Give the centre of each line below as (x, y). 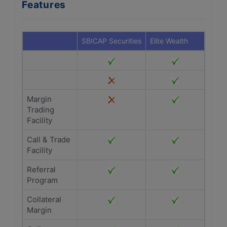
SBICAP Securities (111, 41)
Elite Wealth (169, 41)
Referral (41, 169)
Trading (41, 110)
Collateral (44, 199)
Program (42, 180)
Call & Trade (49, 140)
